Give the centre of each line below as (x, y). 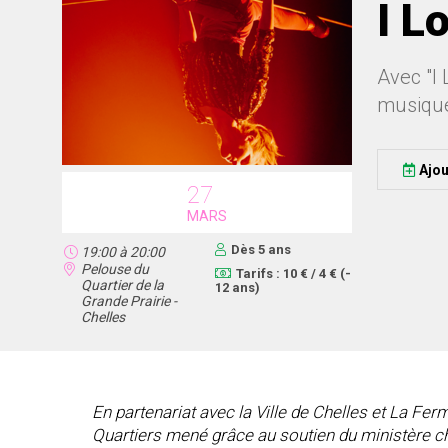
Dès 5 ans (260, 249)
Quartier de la (122, 285)
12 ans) (237, 287)
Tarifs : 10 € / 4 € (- (293, 273)
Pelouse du (115, 269)
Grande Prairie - (129, 301)
